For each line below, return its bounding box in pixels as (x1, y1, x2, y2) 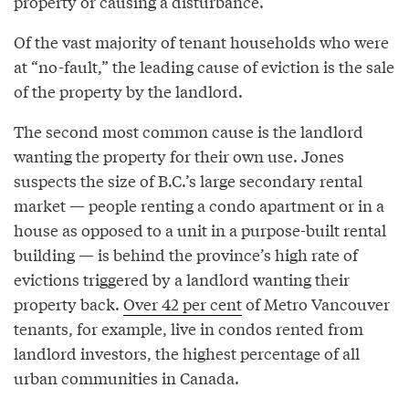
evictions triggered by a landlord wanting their (14, 267, 350, 290)
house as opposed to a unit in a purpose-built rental (14, 217, 386, 241)
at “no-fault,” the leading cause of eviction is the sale (14, 54, 394, 78)
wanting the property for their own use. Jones (14, 143, 344, 167)
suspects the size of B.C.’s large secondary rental (14, 168, 362, 192)
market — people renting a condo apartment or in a (14, 193, 384, 216)
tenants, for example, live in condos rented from (14, 316, 363, 340)
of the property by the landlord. (14, 79, 243, 102)
